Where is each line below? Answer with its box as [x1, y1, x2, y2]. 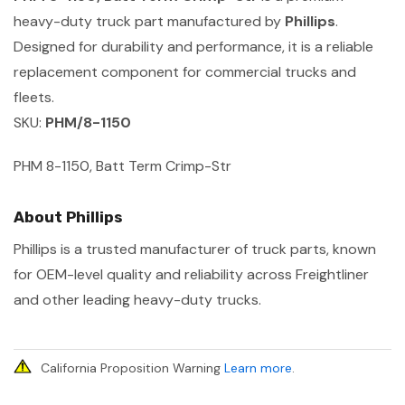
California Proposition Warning [41, 359, 224, 376]
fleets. [14, 87, 54, 107]
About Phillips [14, 207, 122, 226]
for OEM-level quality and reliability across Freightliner [14, 264, 369, 284]
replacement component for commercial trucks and [14, 61, 356, 81]
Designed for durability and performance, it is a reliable [14, 36, 373, 56]
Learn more [224, 359, 292, 376]
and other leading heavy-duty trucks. [14, 289, 261, 309]
